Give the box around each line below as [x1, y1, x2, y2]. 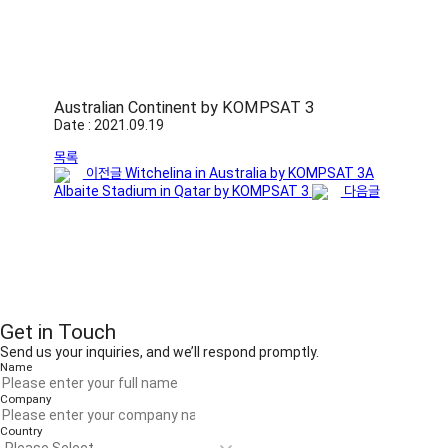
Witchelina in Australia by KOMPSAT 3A [124, 165, 374, 182]
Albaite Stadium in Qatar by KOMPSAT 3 [53, 182, 309, 199]
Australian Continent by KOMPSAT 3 [53, 98, 314, 118]
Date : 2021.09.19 [53, 117, 164, 134]
